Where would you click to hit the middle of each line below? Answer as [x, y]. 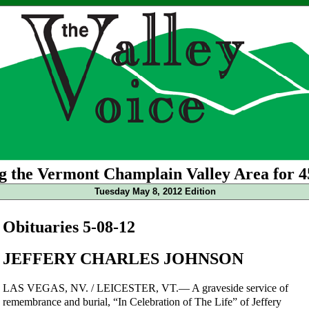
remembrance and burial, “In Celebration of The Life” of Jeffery [142, 301]
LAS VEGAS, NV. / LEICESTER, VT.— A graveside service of [146, 288]
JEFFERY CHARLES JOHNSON [123, 258]
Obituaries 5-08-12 [69, 227]
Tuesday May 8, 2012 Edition [155, 191]
